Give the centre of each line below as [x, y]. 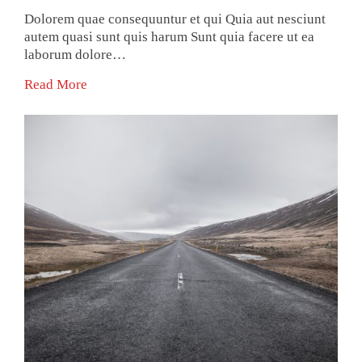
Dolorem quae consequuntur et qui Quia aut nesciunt [175, 19]
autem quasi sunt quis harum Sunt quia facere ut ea [169, 37]
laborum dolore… [75, 55]
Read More [56, 85]
